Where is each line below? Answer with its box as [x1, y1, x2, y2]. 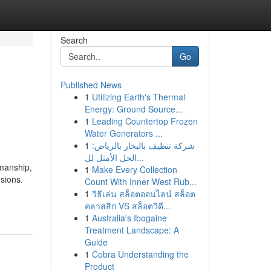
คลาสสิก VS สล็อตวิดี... [84, 200, 171, 212]
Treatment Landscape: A [84, 224, 179, 236]
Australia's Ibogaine [91, 212, 167, 224]
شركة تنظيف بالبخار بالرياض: [91, 139, 195, 151]
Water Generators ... [84, 127, 163, 139]
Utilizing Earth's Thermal [91, 91, 185, 103]
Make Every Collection [91, 163, 177, 175]
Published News [60, 79, 122, 91]
